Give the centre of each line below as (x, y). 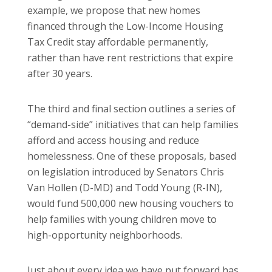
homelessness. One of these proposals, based (132, 156)
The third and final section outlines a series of (131, 108)
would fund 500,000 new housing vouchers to (131, 203)
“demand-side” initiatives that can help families (133, 124)
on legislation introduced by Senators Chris (126, 172)
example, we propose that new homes (114, 10)
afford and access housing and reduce (113, 140)
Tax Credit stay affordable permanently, (118, 42)
